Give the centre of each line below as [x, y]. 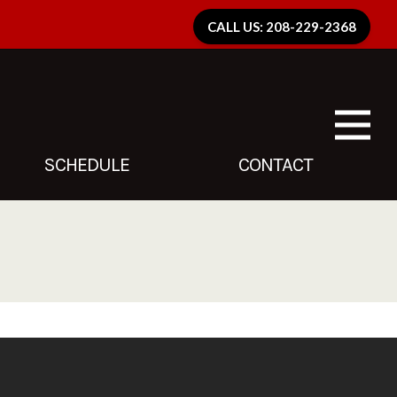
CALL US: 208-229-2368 [281, 27]
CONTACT [276, 165]
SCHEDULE [86, 165]
